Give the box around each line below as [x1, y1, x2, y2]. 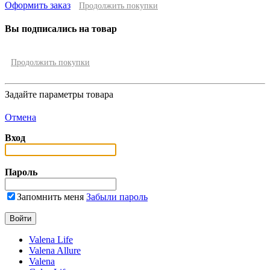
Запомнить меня [17, 192, 84, 202]
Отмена [5, 112, 36, 123]
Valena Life [29, 234, 73, 245]
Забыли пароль [86, 192, 148, 202]
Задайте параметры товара [5, 89, 113, 100]
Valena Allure [29, 245, 81, 256]
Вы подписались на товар [5, 24, 117, 34]
